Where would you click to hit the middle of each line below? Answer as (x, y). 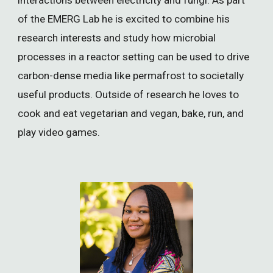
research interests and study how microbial (117, 37)
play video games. (59, 132)
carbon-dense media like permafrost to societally (131, 75)
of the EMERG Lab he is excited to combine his (124, 19)
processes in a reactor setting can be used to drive (134, 56)
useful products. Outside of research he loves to (129, 94)
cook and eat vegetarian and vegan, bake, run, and (131, 113)
